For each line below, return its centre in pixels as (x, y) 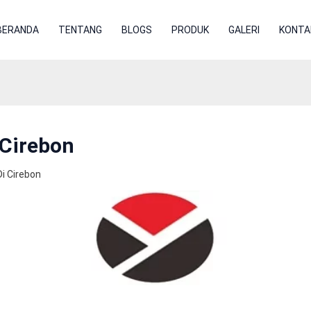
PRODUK (190, 30)
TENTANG (80, 30)
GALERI (244, 30)
